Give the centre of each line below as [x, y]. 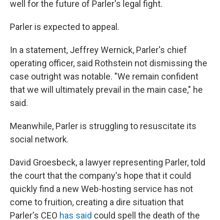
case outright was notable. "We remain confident [104, 76]
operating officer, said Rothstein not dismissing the [109, 63]
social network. [39, 139]
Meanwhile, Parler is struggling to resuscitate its [103, 126]
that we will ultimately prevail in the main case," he [106, 89]
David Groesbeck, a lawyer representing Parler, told [108, 162]
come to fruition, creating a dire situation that [97, 202]
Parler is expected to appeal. [65, 27]
